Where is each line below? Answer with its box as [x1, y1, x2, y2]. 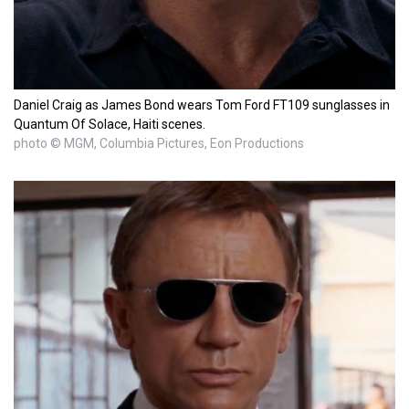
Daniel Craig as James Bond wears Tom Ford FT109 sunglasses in [14, 98, 390, 113]
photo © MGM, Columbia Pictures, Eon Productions [14, 136, 304, 152]
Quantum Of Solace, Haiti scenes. [14, 117, 205, 132]
